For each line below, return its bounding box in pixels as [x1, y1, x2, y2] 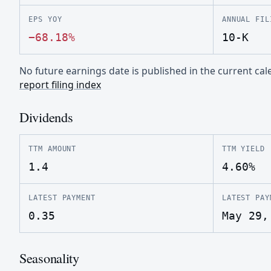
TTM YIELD [221, 143, 266, 153]
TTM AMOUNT [28, 143, 77, 153]
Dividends [19, 107, 73, 126]
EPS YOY [28, 15, 62, 24]
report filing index [19, 77, 101, 91]
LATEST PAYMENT [28, 192, 96, 202]
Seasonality [19, 248, 79, 267]
